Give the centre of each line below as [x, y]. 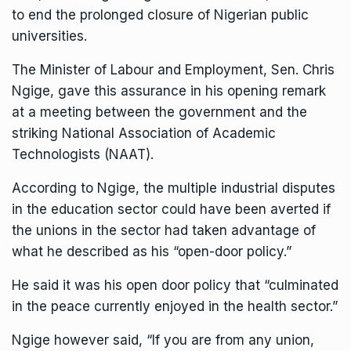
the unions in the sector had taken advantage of [164, 231]
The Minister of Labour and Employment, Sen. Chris [173, 70]
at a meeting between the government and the [159, 112]
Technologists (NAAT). [83, 155]
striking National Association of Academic [144, 134]
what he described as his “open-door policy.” [152, 252]
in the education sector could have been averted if [171, 210]
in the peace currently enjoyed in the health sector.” [175, 307]
